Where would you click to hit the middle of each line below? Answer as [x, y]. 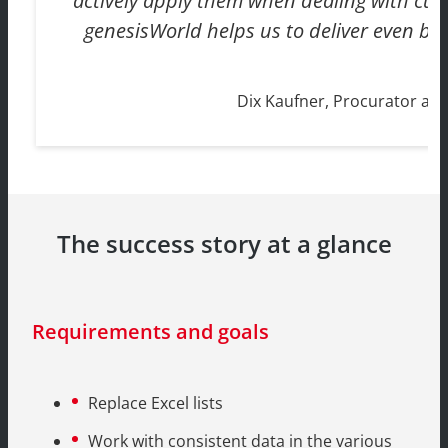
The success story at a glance [224, 244]
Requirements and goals [150, 332]
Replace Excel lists [155, 403]
